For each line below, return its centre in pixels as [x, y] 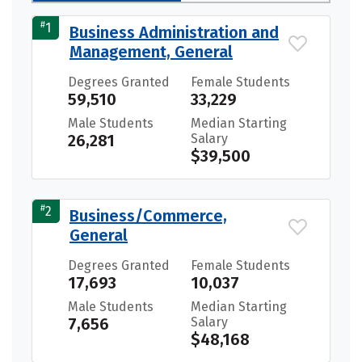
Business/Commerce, [148, 215]
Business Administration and [174, 32]
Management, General [151, 51]
